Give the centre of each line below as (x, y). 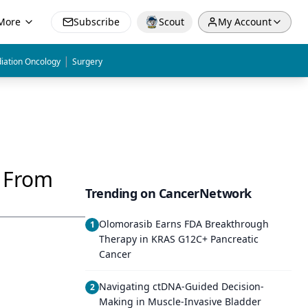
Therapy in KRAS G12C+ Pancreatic (179, 239)
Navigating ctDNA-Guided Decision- (181, 286)
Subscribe (97, 22)
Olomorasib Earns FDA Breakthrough (184, 224)
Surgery (87, 62)
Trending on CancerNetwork (168, 193)
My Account (245, 22)
